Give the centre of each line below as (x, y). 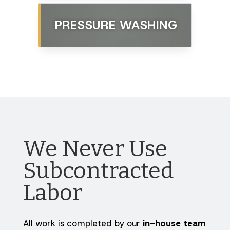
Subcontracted (98, 170)
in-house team (174, 223)
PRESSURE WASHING (116, 25)
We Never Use (95, 148)
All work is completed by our (83, 223)
